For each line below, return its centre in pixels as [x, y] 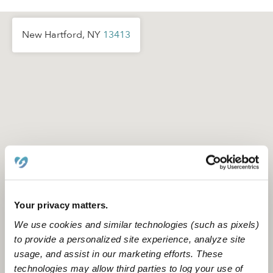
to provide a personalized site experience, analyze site [130, 239]
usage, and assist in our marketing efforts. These [119, 253]
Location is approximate [136, 263]
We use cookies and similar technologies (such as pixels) [136, 224]
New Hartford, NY [62, 35]
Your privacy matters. [61, 205]
